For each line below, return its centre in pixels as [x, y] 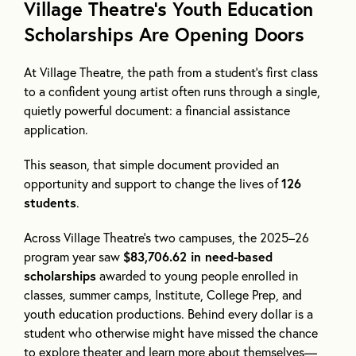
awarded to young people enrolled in [197, 275]
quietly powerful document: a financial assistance [157, 110]
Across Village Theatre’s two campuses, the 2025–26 [166, 237]
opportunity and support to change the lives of [153, 183]
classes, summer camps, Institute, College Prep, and [163, 294]
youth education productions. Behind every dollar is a [168, 313]
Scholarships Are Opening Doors [164, 34]
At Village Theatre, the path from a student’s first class [171, 72]
